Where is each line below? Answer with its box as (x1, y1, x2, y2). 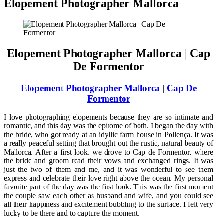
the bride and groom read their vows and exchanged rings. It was (4, 156, 213, 165)
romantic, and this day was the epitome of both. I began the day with (4, 122, 213, 130)
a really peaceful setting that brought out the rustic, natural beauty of (4, 139, 213, 148)
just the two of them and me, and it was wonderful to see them (4, 165, 213, 174)
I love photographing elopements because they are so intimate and (4, 113, 213, 122)
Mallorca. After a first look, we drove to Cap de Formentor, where (4, 148, 213, 156)
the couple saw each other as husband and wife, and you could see (4, 191, 213, 200)
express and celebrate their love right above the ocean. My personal (4, 174, 213, 183)
